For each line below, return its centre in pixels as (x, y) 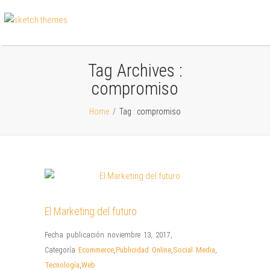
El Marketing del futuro (91, 211)
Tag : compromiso (149, 111)
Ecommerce (96, 250)
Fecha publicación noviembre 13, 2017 (107, 235)
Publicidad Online (143, 250)
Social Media (194, 250)
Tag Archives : (135, 71)
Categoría (61, 250)
